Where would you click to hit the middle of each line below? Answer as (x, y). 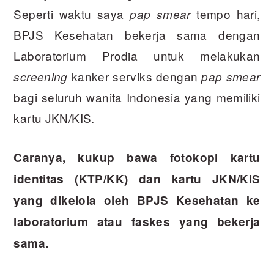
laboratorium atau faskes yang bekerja (137, 222)
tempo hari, (225, 14)
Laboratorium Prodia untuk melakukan (137, 56)
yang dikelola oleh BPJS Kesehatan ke (137, 201)
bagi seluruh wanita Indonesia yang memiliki (137, 97)
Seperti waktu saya (72, 14)
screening (41, 77)
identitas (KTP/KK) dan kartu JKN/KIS (137, 179)
